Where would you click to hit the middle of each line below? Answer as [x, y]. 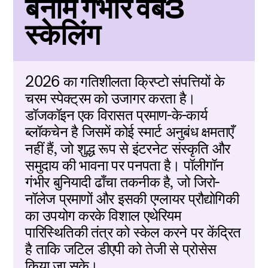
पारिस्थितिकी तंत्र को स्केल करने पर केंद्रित [133, 232]
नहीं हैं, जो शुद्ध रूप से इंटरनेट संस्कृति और [128, 148]
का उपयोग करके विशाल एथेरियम [103, 215]
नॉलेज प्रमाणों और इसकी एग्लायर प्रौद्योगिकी [132, 199]
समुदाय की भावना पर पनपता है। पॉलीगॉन [124, 165]
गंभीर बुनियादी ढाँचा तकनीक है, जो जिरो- [122, 182]
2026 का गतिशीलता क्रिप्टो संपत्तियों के [125, 81]
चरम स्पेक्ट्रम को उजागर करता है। [110, 98]
